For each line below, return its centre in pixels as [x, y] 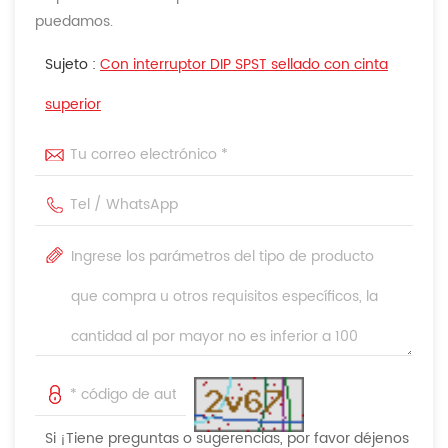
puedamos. [74, 21]
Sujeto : [72, 64]
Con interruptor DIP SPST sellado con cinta [244, 64]
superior [73, 104]
